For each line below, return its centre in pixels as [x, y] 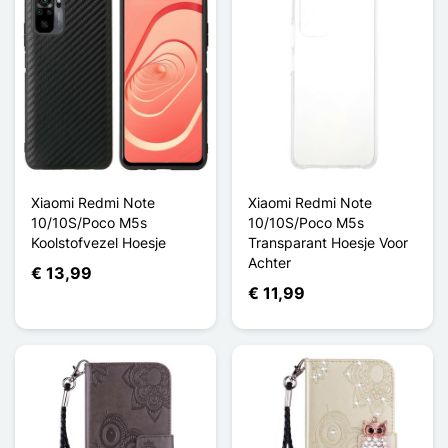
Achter [269, 262]
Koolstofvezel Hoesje [98, 242]
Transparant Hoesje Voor [328, 242]
